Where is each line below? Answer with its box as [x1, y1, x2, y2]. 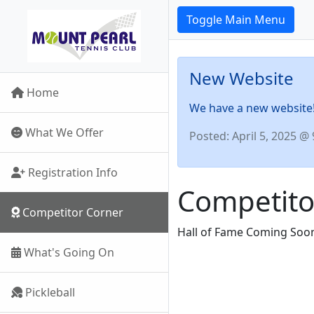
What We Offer [22, 125, 104, 140]
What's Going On [21, 245, 114, 260]
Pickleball [22, 285, 75, 300]
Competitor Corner [20, 205, 123, 220]
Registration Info [25, 165, 118, 180]
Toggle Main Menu [186, 12, 285, 27]
